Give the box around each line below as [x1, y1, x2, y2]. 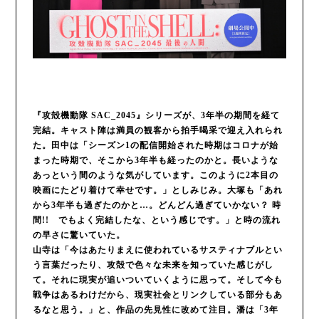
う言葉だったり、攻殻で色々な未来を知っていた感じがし [32, 259, 273, 270]
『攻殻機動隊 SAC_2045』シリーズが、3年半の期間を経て [32, 110, 280, 120]
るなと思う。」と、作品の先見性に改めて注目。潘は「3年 [32, 304, 278, 315]
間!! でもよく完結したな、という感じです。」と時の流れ [32, 214, 281, 225]
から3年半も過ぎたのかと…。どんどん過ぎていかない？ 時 [32, 199, 281, 210]
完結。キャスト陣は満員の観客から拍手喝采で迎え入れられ [32, 125, 283, 135]
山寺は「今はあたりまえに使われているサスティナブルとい [32, 244, 283, 255]
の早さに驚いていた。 [32, 229, 125, 240]
